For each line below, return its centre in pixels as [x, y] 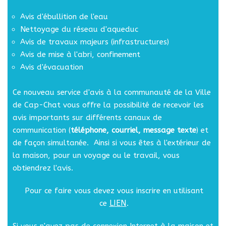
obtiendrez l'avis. [43, 168]
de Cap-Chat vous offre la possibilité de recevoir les [108, 105]
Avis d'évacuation [53, 67]
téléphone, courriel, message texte [133, 130]
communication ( [42, 130]
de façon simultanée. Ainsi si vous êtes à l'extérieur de [112, 143]
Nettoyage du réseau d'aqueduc [79, 30]
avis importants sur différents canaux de [87, 118]
